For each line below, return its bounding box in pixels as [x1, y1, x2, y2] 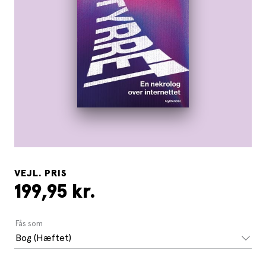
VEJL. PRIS [14, 168, 67, 178]
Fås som [15, 218, 43, 228]
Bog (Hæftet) [15, 232, 71, 243]
